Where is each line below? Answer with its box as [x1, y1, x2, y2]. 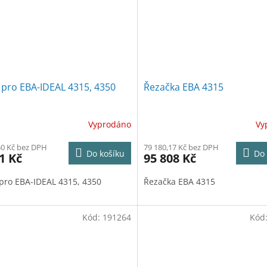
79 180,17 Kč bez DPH [143, 141, 219, 153]
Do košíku [86, 147, 125, 159]
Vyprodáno [88, 119, 131, 131]
